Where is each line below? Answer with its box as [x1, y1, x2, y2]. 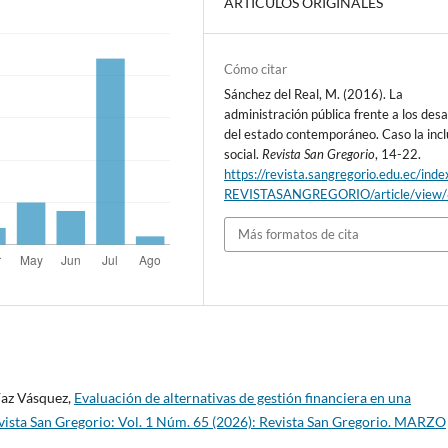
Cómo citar [224, 61, 288, 78]
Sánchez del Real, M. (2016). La [224, 86, 404, 103]
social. [224, 146, 263, 163]
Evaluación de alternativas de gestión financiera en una [74, 388, 411, 406]
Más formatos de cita [238, 226, 360, 243]
